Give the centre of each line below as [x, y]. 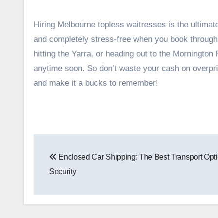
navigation [73, 163]
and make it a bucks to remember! [96, 83]
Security [63, 171]
